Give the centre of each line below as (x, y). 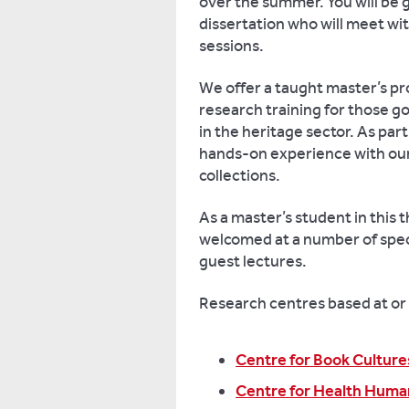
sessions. (231, 46)
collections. (240, 175)
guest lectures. (254, 261)
